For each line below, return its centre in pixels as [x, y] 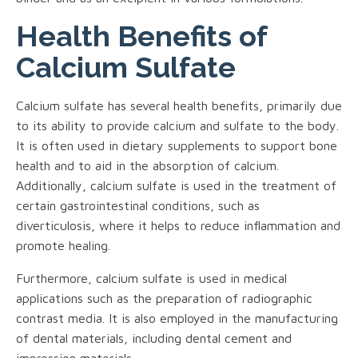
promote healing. [63, 245]
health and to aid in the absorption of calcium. [147, 165]
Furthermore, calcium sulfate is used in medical [151, 278]
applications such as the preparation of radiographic [164, 298]
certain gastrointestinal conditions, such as [138, 205]
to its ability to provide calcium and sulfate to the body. [177, 125]
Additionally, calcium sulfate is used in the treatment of [176, 185]
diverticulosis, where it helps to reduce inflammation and [178, 225]
